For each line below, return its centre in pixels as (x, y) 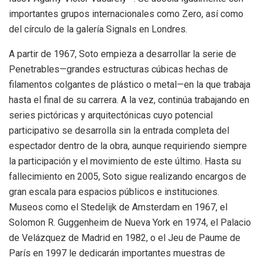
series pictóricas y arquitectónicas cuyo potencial (111, 115)
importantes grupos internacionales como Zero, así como (126, 14)
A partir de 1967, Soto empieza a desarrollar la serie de (123, 54)
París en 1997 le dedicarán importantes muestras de (117, 253)
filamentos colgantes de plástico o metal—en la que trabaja (130, 84)
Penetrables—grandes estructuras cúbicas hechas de (118, 69)
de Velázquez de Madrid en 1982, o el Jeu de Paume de (125, 237)
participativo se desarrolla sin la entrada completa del (119, 130)
